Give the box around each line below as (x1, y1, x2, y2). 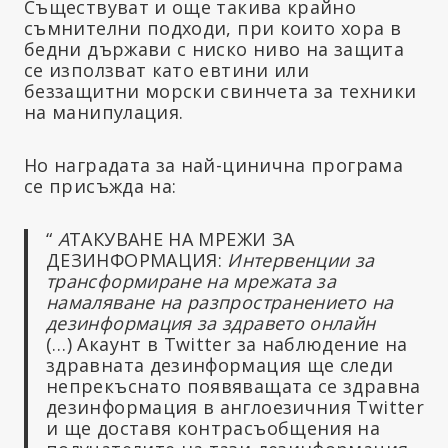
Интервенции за (227, 248, 375, 273)
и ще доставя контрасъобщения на (46, 416, 381, 441)
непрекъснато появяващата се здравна (46, 374, 421, 399)
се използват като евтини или (24, 58, 310, 83)
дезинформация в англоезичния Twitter (46, 395, 424, 420)
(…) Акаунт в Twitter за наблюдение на (46, 332, 408, 357)
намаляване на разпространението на (46, 290, 394, 315)
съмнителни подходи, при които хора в (24, 16, 401, 41)
